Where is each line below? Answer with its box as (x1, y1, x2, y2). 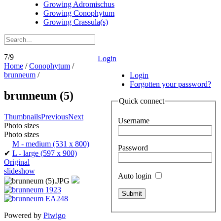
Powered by (4, 211, 43, 220)
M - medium (12, 139, 51, 148)
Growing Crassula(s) (43, 18, 108, 26)
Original (4, 157, 30, 166)
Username (118, 116, 149, 125)
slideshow (4, 166, 35, 175)
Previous (41, 112, 68, 121)
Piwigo (43, 211, 66, 220)
